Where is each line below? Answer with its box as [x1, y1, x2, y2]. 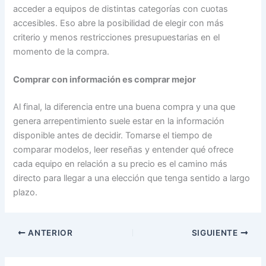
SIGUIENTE [191, 227, 240, 237]
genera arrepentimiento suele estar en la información [13, 116, 225, 127]
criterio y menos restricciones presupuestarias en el [13, 31, 220, 43]
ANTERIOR [26, 227, 73, 237]
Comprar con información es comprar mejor [13, 74, 197, 85]
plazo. [13, 187, 38, 198]
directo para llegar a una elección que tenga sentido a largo [13, 173, 251, 184]
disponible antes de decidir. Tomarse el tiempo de [13, 130, 213, 141]
